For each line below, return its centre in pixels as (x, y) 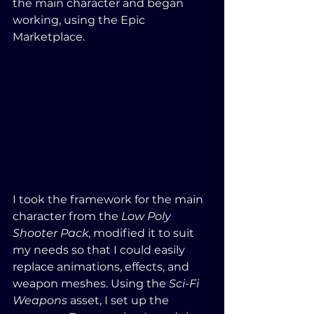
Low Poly (148, 216)
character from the (67, 216)
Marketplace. (49, 36)
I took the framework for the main (109, 199)
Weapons (40, 300)
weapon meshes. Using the (91, 283)
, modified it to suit (143, 233)
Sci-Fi (185, 283)
